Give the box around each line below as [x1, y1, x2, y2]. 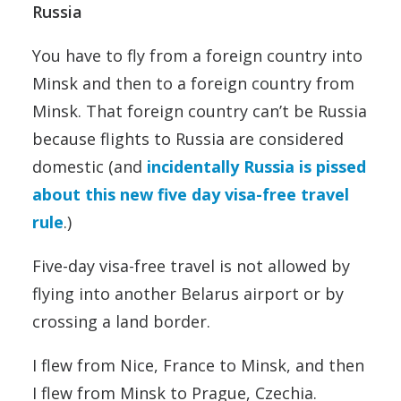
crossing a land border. [32, 311, 210, 333]
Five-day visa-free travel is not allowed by [32, 255, 350, 277]
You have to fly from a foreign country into [32, 45, 363, 67]
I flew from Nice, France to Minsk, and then [32, 354, 364, 377]
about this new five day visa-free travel [32, 183, 349, 206]
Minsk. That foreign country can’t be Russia [32, 100, 367, 123]
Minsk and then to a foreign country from [32, 73, 354, 95]
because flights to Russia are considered [32, 128, 344, 150]
